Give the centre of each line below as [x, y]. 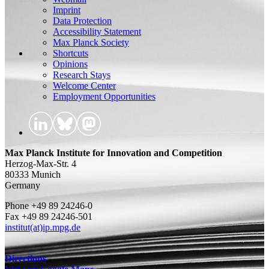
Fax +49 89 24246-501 [49, 216]
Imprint [67, 10]
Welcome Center [84, 85]
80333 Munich [33, 174]
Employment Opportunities [104, 96]
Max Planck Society [91, 42]
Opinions [70, 64]
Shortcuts [71, 53]
